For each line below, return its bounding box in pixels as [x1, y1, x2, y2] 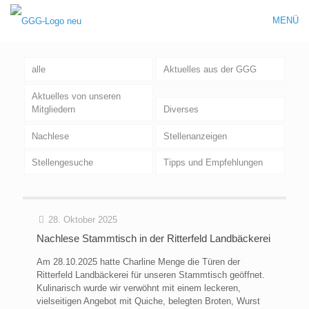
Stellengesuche [31, 157, 93, 168]
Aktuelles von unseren [31, 90, 121, 101]
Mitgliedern [31, 103, 75, 114]
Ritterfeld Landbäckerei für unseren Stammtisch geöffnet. [37, 270, 265, 281]
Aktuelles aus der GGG [163, 63, 257, 74]
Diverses [163, 103, 199, 114]
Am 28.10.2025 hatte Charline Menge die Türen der [37, 257, 240, 268]
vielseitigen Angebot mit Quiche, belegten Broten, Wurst [37, 296, 260, 307]
